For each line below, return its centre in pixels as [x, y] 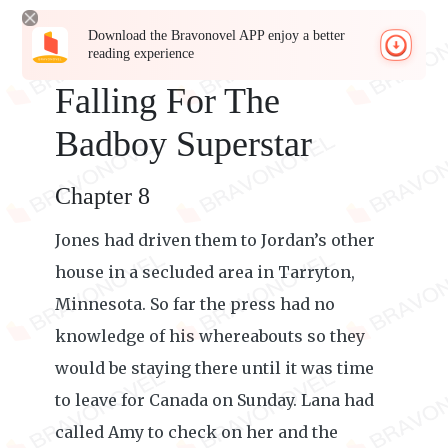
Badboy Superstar [183, 144]
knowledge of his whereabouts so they [210, 336]
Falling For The [167, 101]
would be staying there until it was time [214, 368]
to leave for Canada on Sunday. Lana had [214, 400]
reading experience [141, 53]
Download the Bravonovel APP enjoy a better [217, 35]
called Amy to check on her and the [196, 432]
